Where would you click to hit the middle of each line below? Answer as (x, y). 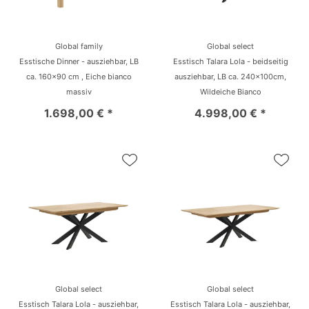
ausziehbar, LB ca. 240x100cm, (230, 76)
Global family (79, 46)
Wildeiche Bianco (230, 91)
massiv (79, 91)
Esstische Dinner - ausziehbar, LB (79, 61)
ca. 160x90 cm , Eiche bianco (79, 76)
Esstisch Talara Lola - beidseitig (230, 61)
